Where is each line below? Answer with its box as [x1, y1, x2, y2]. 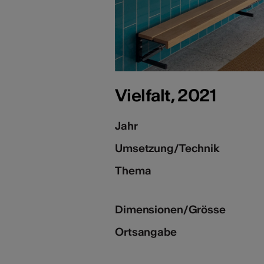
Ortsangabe [115, 225, 177, 239]
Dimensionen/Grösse [115, 202, 226, 216]
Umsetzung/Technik [115, 141, 220, 155]
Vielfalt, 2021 [115, 84, 216, 106]
